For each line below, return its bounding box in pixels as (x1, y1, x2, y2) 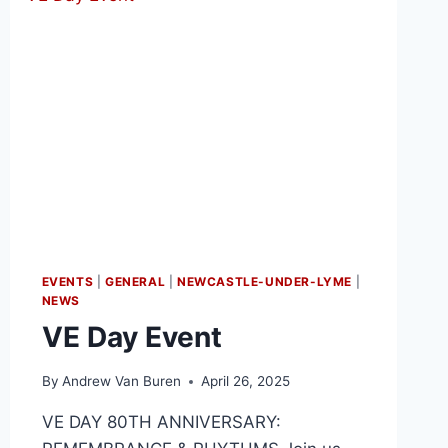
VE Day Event (41, 319, 222, 354)
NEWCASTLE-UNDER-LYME (177, 273, 352, 289)
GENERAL (105, 273, 166, 289)
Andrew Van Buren (61, 373, 181, 390)
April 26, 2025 (200, 373, 290, 390)
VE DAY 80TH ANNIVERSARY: (41, 412, 281, 433)
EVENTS (41, 273, 94, 289)
